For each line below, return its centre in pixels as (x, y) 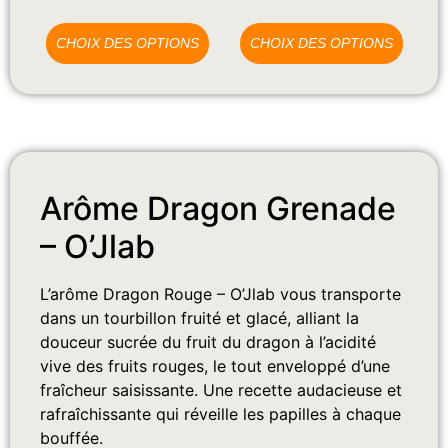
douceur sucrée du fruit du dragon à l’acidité (208, 342)
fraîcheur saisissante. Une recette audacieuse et (221, 390)
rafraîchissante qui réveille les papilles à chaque (220, 414)
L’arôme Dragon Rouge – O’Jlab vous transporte (220, 294)
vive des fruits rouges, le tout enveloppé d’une (215, 366)
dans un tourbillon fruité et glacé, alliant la (199, 318)
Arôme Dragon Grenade (218, 209)
